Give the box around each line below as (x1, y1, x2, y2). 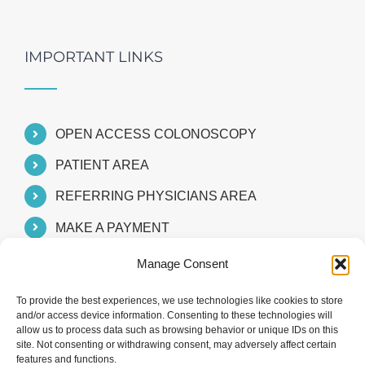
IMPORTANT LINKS (24, 48, 163, 66)
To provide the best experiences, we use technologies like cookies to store (16, 295, 343, 306)
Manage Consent (137, 257, 228, 270)
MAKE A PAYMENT (55, 220, 170, 235)
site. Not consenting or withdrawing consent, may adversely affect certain (16, 339, 336, 350)
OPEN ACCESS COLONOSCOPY (55, 127, 257, 141)
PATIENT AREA (55, 158, 150, 173)
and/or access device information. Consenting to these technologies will (16, 310, 332, 321)
